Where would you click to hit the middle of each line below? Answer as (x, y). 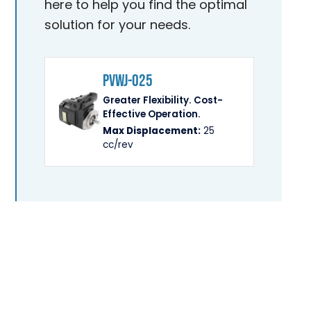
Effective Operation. (152, 114)
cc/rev (118, 145)
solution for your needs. (118, 25)
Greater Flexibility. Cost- (163, 100)
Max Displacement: (152, 131)
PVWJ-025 (128, 81)
